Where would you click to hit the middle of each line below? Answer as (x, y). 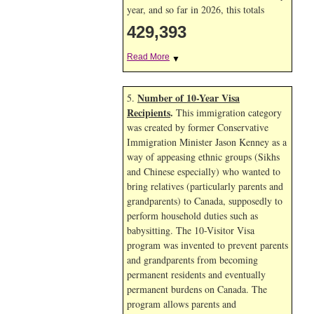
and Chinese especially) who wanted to (204, 171)
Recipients (149, 112)
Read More (148, 57)
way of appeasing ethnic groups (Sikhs (203, 157)
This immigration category (227, 112)
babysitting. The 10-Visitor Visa (191, 230)
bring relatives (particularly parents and (205, 186)
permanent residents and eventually (196, 274)
